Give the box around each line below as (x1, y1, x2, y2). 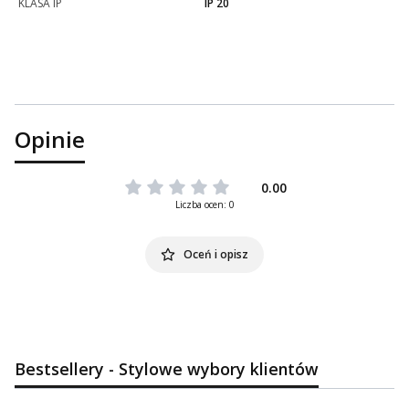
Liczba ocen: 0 (174, 198, 235, 212)
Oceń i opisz (183, 246, 248, 263)
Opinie (15, 124, 85, 155)
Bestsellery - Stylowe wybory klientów (15, 358, 319, 381)
